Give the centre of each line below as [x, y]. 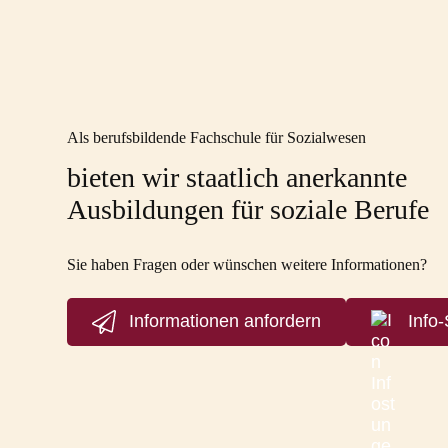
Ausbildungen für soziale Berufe [248, 209]
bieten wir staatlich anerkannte [237, 177]
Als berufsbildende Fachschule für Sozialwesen [217, 137]
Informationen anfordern [225, 321]
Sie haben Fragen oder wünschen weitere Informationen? [247, 264]
